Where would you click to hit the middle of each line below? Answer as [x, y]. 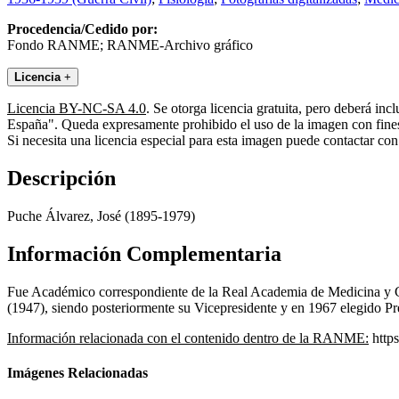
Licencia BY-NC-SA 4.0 [77, 109]
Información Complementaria [144, 253]
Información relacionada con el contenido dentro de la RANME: [188, 338]
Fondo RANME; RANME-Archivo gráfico [130, 45]
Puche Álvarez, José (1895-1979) [101, 216]
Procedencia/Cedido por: [82, 29]
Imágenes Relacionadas [77, 373]
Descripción [61, 179]
